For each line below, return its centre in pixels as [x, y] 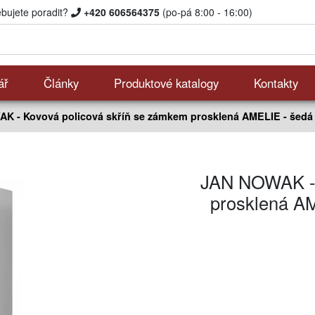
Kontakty [276, 83]
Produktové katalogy [166, 83]
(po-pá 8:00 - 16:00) [206, 12]
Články [61, 83]
